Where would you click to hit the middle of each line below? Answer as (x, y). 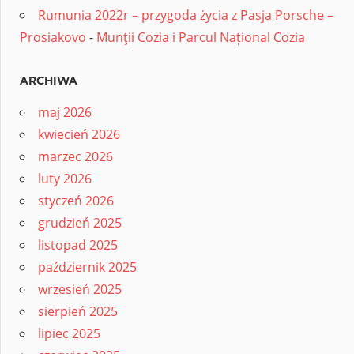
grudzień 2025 (80, 223)
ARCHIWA (49, 81)
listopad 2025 (78, 245)
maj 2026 (65, 113)
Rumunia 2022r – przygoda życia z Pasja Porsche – (186, 15)
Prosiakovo (53, 38)
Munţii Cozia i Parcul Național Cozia (201, 38)
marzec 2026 (75, 157)
